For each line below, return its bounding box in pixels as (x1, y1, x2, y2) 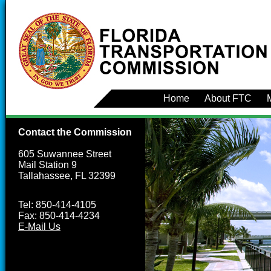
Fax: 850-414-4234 (18, 211, 100, 221)
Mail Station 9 (18, 160, 77, 170)
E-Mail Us (18, 221, 60, 232)
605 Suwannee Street (18, 149, 111, 159)
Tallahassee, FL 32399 (18, 171, 116, 181)
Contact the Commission (18, 127, 132, 137)
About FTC (204, 93, 252, 103)
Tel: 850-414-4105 (18, 200, 96, 210)
